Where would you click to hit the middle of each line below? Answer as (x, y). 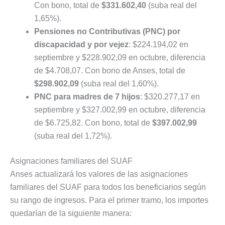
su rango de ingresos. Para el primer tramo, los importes (109, 200)
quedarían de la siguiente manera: (71, 213)
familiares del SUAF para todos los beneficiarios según (108, 187)
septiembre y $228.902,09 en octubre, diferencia (120, 57)
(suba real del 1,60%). (119, 83)
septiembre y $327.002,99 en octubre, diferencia (120, 109)
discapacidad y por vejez (81, 44)
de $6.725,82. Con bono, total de (93, 123)
